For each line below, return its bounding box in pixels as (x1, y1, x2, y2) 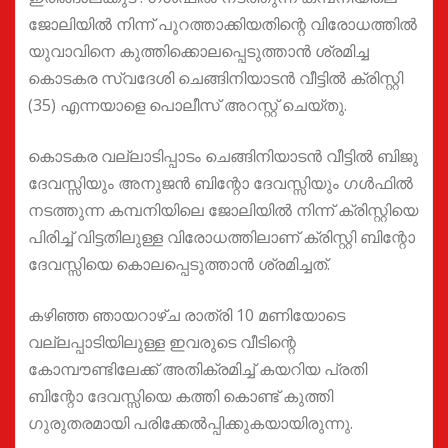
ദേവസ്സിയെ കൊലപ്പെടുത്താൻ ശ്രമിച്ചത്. (28, 252, 330, 275)
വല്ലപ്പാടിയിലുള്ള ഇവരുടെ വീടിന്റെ (28, 330, 296, 353)
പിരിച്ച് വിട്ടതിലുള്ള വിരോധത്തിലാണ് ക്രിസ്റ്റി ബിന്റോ (28, 225, 415, 248)
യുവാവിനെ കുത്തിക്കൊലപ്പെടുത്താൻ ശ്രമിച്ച (28, 39, 369, 62)
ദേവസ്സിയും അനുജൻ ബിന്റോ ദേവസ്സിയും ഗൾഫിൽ (28, 171, 413, 194)
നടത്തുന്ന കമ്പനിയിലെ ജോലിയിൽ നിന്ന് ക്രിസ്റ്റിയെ (28, 198, 418, 221)
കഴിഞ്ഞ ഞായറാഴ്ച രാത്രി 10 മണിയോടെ (28, 303, 345, 326)
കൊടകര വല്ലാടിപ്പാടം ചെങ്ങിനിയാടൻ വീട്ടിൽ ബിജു (28, 144, 418, 167)
